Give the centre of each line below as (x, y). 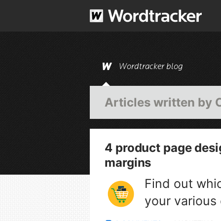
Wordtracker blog (151, 67)
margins (128, 163)
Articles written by (160, 102)
